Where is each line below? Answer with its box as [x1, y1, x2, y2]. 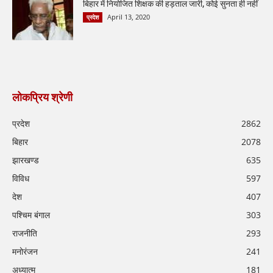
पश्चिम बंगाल [12, 208, 50, 221]
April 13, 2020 [107, 12, 150, 21]
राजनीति [12, 227, 37, 239]
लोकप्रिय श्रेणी [12, 90, 73, 104]
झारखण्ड [12, 154, 39, 166]
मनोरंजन [12, 245, 38, 257]
